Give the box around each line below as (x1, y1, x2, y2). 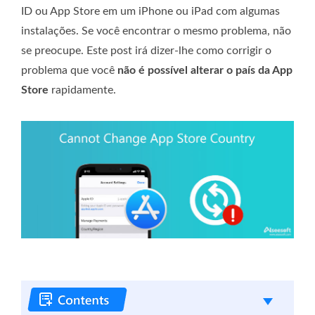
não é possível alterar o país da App (117, 64, 292, 76)
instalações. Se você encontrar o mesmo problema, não (21, 25, 291, 37)
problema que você (21, 64, 117, 76)
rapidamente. (49, 84, 116, 96)
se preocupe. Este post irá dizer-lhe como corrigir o (21, 44, 271, 56)
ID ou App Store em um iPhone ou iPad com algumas (21, 5, 280, 17)
